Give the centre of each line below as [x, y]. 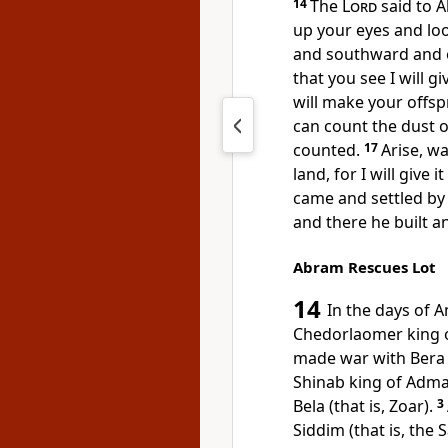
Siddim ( [323, 430]
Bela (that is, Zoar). [363, 406]
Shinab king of [349, 382]
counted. [326, 150]
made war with [351, 358]
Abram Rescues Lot [364, 267]
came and [332, 198]
